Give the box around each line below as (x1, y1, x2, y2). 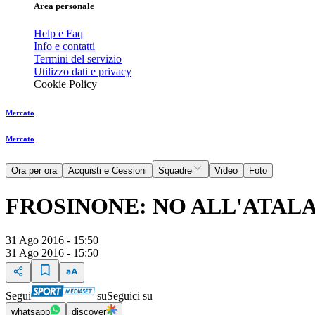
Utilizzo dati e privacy (34, 65, 131, 78)
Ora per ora (11, 165, 57, 176)
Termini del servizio (34, 53, 122, 65)
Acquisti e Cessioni (68, 165, 147, 176)
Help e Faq (34, 27, 83, 40)
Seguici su (107, 290, 153, 302)
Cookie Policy (34, 78, 97, 91)
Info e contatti (34, 40, 95, 53)
